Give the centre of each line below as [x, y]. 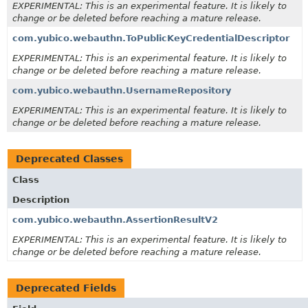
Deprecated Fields [66, 288]
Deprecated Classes [69, 158]
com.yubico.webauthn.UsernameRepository [122, 90]
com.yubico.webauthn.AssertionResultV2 [115, 219]
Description [41, 199]
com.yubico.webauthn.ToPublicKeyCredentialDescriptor [151, 38]
